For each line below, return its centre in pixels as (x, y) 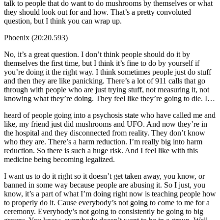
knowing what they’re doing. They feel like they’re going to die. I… (110, 98)
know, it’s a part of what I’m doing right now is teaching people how (110, 193)
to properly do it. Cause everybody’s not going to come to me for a (107, 202)
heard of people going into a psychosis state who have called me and (110, 115)
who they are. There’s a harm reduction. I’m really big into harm (103, 141)
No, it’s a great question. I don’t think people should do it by (97, 54)
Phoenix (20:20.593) (36, 37)
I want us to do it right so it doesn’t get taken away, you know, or (104, 176)
